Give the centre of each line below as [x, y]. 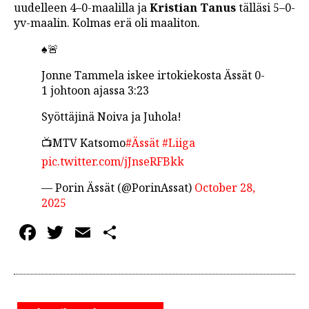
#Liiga [179, 143]
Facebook [89, 232]
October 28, [225, 188]
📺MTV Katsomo [83, 143]
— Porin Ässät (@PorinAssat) [118, 188]
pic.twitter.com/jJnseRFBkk [113, 162]
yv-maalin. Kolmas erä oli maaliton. [107, 23]
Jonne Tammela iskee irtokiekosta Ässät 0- [153, 76]
